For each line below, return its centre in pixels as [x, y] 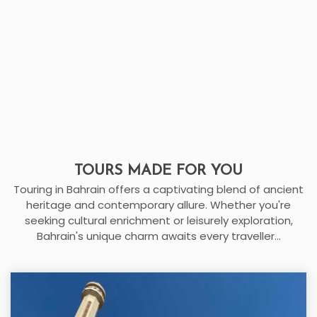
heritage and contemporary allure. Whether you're [158, 205]
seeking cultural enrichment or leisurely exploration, [158, 220]
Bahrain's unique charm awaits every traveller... [158, 236]
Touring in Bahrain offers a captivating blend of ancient [158, 189]
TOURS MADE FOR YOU [158, 171]
